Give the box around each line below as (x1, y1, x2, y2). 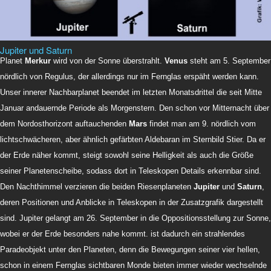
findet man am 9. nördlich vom (147, 119, 256, 129)
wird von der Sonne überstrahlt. (51, 56, 165, 66)
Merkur (25, 56, 51, 66)
